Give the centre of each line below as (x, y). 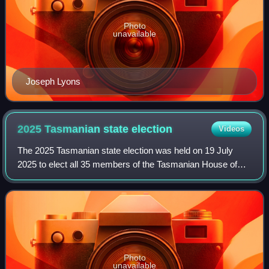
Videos (231, 128)
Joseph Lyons (53, 81)
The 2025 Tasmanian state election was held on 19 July (125, 150)
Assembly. (38, 178)
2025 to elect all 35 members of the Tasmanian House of (128, 164)
